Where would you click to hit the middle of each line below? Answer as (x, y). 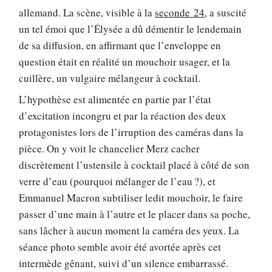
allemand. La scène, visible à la (87, 12)
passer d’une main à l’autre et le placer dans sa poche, (135, 214)
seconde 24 (180, 12)
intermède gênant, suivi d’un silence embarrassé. (124, 263)
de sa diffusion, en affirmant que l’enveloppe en (120, 45)
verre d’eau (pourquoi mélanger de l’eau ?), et (117, 182)
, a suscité (226, 12)
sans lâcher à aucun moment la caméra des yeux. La (129, 231)
